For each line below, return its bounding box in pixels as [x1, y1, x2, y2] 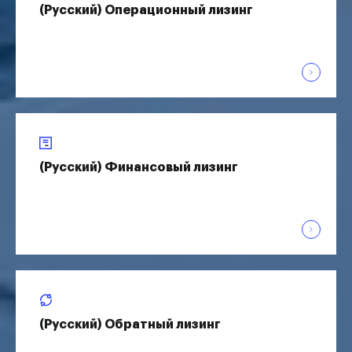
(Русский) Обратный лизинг [39, 318, 221, 331]
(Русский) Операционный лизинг [39, 4, 253, 16]
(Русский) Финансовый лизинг [39, 161, 238, 174]
